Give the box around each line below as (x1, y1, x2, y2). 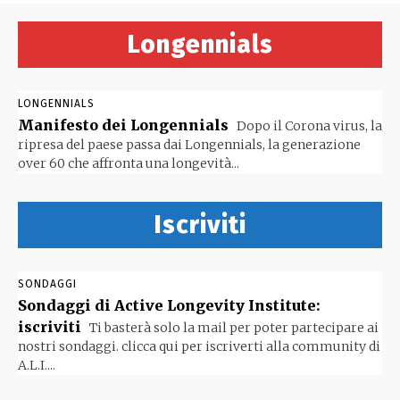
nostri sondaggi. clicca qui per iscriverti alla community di (18, 338, 380, 354)
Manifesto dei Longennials (18, 116, 229, 134)
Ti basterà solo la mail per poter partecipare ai (87, 320, 379, 336)
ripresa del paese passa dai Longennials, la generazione (18, 137, 361, 153)
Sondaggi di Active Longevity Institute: (18, 296, 321, 314)
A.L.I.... (18, 357, 55, 373)
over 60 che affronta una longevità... (18, 155, 239, 171)
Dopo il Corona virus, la (234, 118, 382, 134)
